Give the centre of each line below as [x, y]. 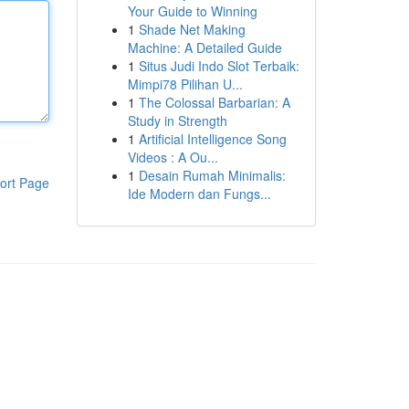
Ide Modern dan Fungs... [199, 194]
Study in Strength [177, 121]
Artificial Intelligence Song [212, 139]
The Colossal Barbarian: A [214, 102]
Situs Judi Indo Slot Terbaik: [219, 66]
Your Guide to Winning [192, 11]
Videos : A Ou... [173, 157]
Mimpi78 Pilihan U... [185, 84]
